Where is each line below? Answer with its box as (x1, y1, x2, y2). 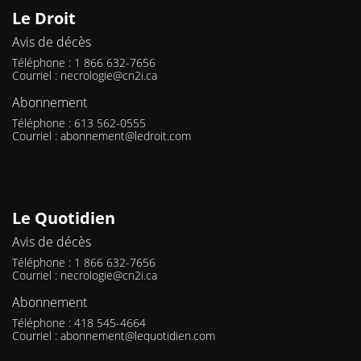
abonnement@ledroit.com (60, 128, 191, 144)
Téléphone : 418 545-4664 (12, 315, 146, 331)
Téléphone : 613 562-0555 (12, 115, 146, 131)
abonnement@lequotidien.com (60, 328, 215, 344)
